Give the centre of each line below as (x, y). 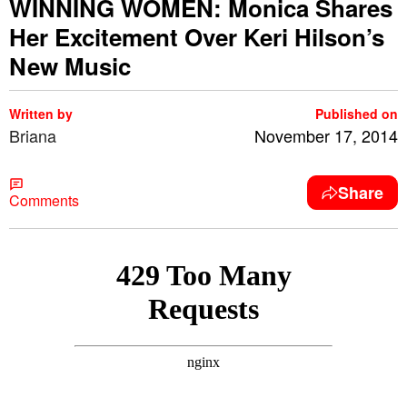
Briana (33, 135)
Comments (44, 200)
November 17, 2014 (326, 135)
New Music (70, 66)
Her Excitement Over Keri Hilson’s (197, 37)
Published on (357, 114)
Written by (41, 114)
